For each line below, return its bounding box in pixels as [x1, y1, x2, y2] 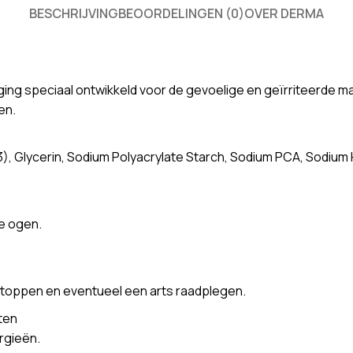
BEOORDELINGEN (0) [118, 5, 244, 22]
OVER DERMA [244, 5, 324, 22]
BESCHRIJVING [29, 5, 118, 22]
